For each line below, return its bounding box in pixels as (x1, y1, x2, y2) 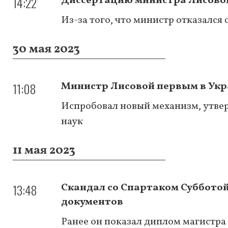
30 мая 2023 (13, 40, 80, 58)
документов (61, 194, 123, 209)
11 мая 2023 (13, 141, 75, 159)
